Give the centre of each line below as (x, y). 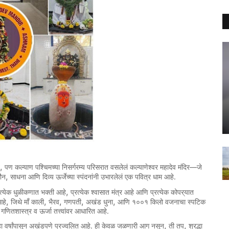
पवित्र (143, 177)
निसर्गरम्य (73, 167)
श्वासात (100, 192)
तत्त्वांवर (63, 211)
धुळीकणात (26, 192)
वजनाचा (175, 202)
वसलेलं (119, 167)
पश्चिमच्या (48, 167)
